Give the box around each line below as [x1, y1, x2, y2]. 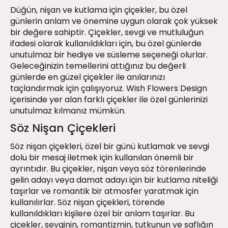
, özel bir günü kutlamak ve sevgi [81, 140, 209, 153]
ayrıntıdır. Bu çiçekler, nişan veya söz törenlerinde [10, 163, 206, 175]
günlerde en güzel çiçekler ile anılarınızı [10, 71, 165, 83]
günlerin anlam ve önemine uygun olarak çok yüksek [10, 15, 218, 27]
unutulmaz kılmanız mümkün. [10, 105, 128, 117]
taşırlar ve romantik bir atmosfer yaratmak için [10, 185, 198, 197]
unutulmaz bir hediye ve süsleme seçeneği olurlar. [10, 49, 208, 61]
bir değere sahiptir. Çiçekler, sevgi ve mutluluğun [10, 26, 204, 39]
